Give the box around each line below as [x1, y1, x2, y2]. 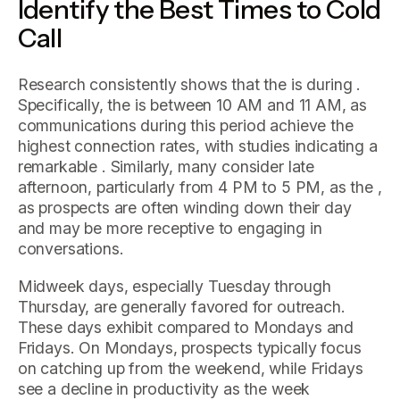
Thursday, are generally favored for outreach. [17, 297, 346, 317]
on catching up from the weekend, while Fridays [17, 359, 363, 379]
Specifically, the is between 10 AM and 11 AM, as [17, 95, 368, 114]
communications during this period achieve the [17, 115, 354, 135]
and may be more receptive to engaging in [17, 218, 322, 237]
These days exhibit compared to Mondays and [17, 318, 354, 337]
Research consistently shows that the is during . [17, 74, 362, 94]
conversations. [17, 238, 124, 258]
